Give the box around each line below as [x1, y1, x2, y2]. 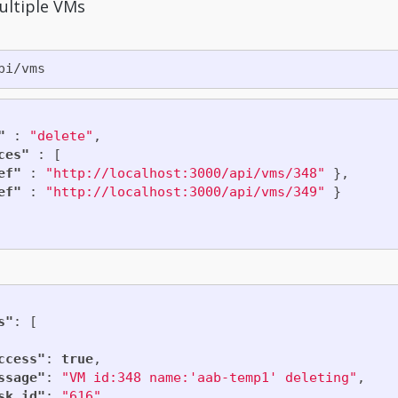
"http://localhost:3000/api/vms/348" [44, 165, 325, 181]
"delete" [28, 128, 93, 144]
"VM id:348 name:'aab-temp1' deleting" [60, 370, 357, 386]
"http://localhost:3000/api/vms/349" [44, 184, 325, 200]
